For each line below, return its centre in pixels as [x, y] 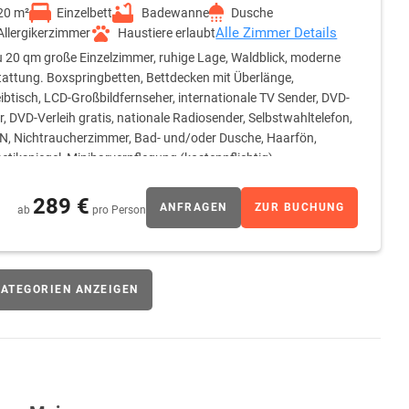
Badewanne [176, 13]
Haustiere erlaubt [167, 33]
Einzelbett [85, 13]
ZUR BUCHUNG [299, 208]
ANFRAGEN [193, 208]
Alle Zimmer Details [277, 33]
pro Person [119, 210]
